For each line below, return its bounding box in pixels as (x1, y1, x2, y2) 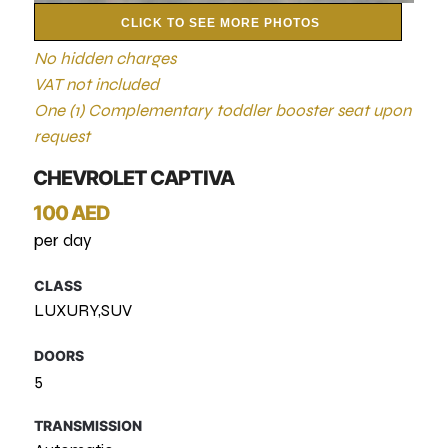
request (34, 126, 91, 147)
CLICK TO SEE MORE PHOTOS (120, 16, 320, 30)
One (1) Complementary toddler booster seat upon (34, 100, 412, 121)
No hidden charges (34, 48, 177, 69)
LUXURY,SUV (34, 300, 133, 321)
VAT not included (34, 74, 160, 95)
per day (34, 230, 93, 251)
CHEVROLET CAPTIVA (33, 166, 235, 190)
